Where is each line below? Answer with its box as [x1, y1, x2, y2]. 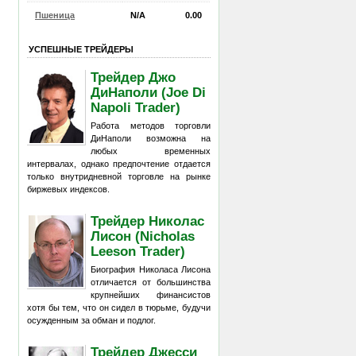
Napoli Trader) [91, 99, 181, 114]
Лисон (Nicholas [91, 228, 195, 243]
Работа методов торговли [91, 121, 211, 130]
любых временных [91, 146, 211, 156]
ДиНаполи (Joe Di [91, 84, 207, 99]
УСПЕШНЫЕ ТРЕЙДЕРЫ [29, 44, 133, 54]
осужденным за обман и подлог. [27, 315, 156, 325]
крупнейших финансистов [91, 290, 211, 300]
